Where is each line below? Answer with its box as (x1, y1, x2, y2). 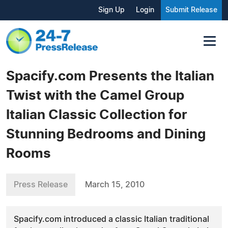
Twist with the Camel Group (6, 89, 184, 102)
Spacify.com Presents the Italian (6, 69, 214, 83)
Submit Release (165, 7, 217, 14)
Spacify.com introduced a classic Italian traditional (14, 215, 209, 223)
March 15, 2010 (85, 180, 145, 189)
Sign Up (98, 7, 125, 14)
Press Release (14, 180, 68, 189)
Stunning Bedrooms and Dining (6, 127, 206, 141)
